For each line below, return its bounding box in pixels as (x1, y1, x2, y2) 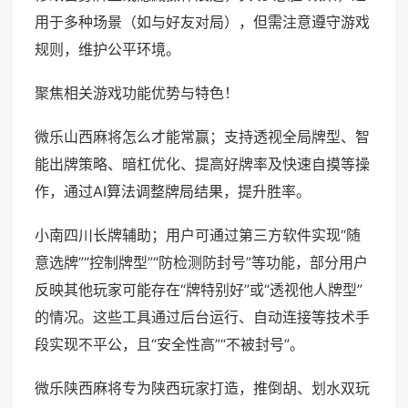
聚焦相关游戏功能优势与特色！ (35, 84, 239, 103)
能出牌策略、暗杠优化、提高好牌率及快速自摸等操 (35, 155, 370, 174)
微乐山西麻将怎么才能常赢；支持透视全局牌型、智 (35, 127, 370, 147)
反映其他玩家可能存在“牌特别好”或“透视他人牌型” (35, 280, 362, 300)
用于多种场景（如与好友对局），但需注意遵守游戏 (35, 13, 370, 32)
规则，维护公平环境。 (35, 40, 180, 59)
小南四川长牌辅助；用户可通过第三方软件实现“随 (35, 226, 361, 245)
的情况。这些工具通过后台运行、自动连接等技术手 (35, 308, 370, 327)
